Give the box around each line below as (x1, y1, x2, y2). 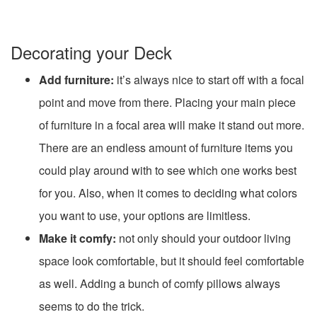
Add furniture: (39, 71, 114, 88)
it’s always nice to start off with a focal (114, 71, 304, 88)
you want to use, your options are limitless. (39, 207, 250, 224)
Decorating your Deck (11, 39, 172, 64)
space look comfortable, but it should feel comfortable (39, 252, 304, 269)
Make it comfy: (39, 229, 116, 246)
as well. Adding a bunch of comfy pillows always (39, 275, 280, 292)
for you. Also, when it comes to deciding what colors (39, 184, 297, 201)
